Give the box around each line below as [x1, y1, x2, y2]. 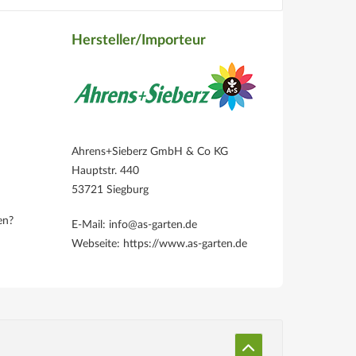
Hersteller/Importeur [72, 33, 206, 48]
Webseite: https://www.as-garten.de [72, 238, 247, 250]
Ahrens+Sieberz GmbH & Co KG [72, 146, 228, 157]
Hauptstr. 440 [72, 165, 139, 176]
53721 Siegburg [72, 184, 149, 195]
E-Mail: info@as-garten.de [72, 219, 197, 230]
